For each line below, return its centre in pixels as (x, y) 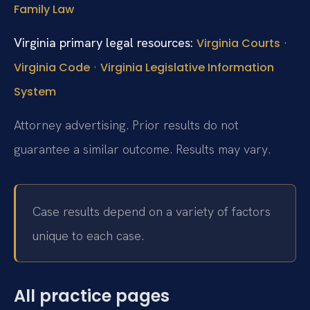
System (35, 91)
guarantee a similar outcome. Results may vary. (142, 149)
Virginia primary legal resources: (103, 42)
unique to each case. (88, 235)
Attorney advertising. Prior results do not (126, 125)
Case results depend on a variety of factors (152, 211)
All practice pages (92, 295)
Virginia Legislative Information (187, 67)
